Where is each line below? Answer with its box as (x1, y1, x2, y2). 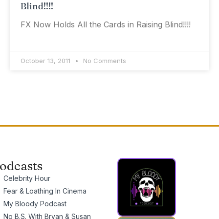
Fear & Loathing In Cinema (3, 187, 87, 195)
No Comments (81, 57, 126, 65)
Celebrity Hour (3, 174, 50, 182)
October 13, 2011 (20, 57, 72, 65)
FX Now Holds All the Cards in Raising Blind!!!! (20, 20, 191, 29)
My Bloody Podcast (3, 199, 66, 208)
